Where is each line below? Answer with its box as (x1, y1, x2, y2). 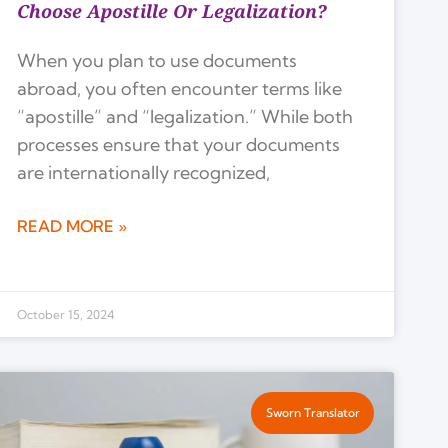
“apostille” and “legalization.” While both (17, 105, 354, 129)
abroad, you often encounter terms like (17, 77, 343, 101)
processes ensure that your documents (17, 133, 341, 157)
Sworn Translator (265, 404, 360, 420)
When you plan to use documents (17, 49, 298, 73)
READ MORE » (17, 216, 128, 237)
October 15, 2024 (17, 306, 115, 322)
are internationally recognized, (17, 161, 271, 185)
